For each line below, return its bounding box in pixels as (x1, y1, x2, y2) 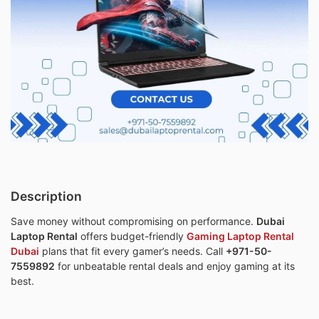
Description (11, 189, 82, 204)
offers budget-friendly (78, 230, 187, 243)
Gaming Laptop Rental (187, 230, 294, 243)
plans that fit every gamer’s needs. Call (39, 245, 226, 258)
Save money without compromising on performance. (11, 215, 256, 228)
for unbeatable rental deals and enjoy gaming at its (55, 260, 295, 273)
